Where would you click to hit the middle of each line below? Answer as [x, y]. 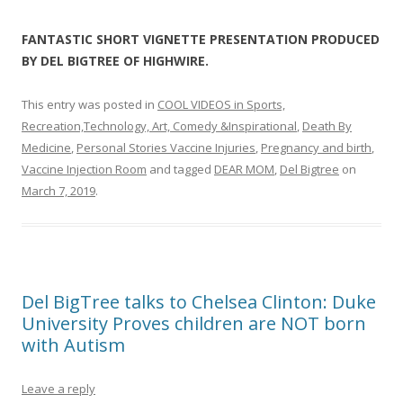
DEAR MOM [244, 169]
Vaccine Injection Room [84, 169]
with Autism [73, 345]
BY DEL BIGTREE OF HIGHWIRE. [115, 60]
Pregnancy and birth [316, 147]
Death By [327, 125]
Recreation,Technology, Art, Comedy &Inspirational [159, 125]
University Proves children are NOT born [194, 323]
